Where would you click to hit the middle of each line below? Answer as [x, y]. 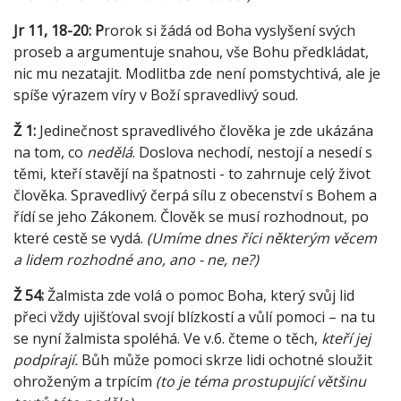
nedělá [110, 153]
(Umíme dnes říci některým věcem [262, 239]
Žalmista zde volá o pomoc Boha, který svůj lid [201, 296]
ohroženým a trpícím [85, 382]
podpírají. [46, 360]
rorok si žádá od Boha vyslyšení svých [230, 31]
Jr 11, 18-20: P [59, 31]
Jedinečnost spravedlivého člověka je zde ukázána [206, 131]
